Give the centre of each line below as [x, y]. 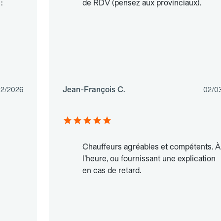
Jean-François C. [94, 90]
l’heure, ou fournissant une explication [149, 159]
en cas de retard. [111, 171]
